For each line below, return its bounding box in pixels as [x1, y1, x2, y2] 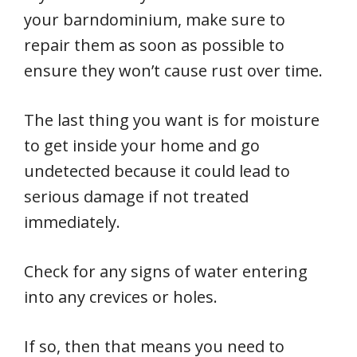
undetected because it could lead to [24, 160, 290, 182]
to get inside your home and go [24, 135, 260, 156]
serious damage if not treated [24, 186, 249, 207]
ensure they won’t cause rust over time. [24, 60, 323, 81]
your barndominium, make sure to [24, 9, 285, 30]
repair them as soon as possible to [24, 34, 284, 56]
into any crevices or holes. [24, 286, 218, 308]
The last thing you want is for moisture [24, 109, 320, 131]
